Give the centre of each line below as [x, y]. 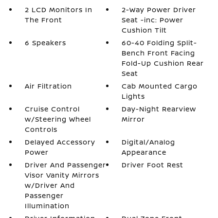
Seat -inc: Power [153, 20]
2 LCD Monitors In [58, 9]
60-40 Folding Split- [160, 43]
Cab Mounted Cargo [160, 86]
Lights [134, 96]
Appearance [144, 152]
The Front [43, 20]
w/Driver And [50, 185]
